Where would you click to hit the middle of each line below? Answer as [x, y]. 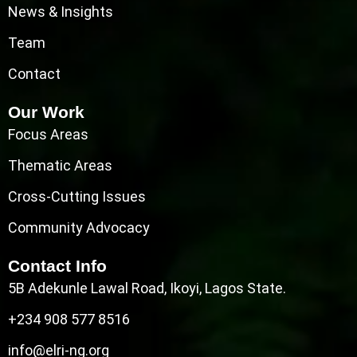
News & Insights [61, 12]
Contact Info [57, 266]
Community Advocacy [79, 228]
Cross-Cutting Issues [77, 197]
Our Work [46, 112]
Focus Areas [48, 135]
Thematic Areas [60, 166]
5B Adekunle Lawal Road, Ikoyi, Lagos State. [147, 288]
